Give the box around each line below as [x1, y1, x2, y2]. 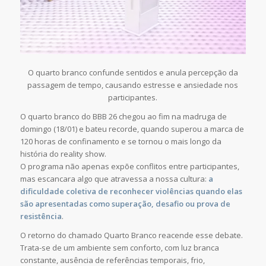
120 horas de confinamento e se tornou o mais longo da [20, 136, 221, 147]
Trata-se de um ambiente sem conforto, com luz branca [20, 242, 219, 254]
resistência [20, 211, 62, 222]
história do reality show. [20, 148, 106, 160]
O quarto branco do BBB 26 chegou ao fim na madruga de [20, 111, 227, 122]
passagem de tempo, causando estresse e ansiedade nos [27, 80, 239, 91]
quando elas [195, 186, 242, 197]
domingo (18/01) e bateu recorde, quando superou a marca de [20, 123, 244, 135]
